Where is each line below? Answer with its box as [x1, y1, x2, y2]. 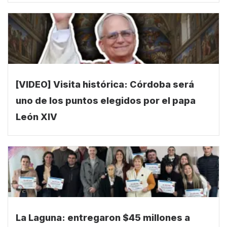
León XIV [16, 117, 57, 128]
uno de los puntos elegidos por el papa [16, 101, 196, 112]
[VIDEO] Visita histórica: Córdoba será [16, 85, 194, 96]
